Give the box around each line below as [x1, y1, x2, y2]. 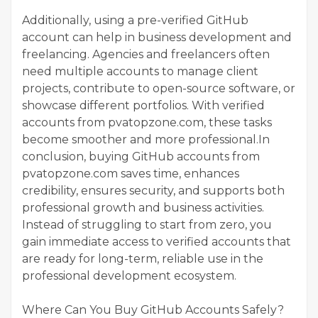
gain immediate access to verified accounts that [22, 234, 291, 248]
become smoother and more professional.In [22, 132, 270, 146]
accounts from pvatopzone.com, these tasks [22, 115, 272, 129]
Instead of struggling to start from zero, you [22, 217, 272, 231]
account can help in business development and [22, 30, 292, 44]
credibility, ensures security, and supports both [22, 183, 285, 197]
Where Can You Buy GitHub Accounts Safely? [22, 302, 284, 317]
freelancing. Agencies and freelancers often [22, 47, 270, 61]
